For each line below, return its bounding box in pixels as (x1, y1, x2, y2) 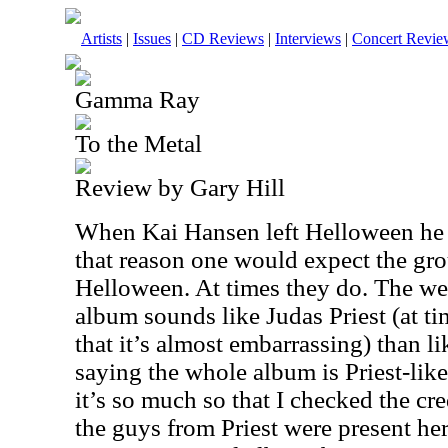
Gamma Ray (75, 86, 200, 113)
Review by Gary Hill (75, 174, 285, 201)
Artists (81, 30, 122, 47)
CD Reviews (182, 30, 264, 47)
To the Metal (75, 130, 202, 157)
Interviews (275, 30, 341, 47)
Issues (133, 30, 171, 47)
